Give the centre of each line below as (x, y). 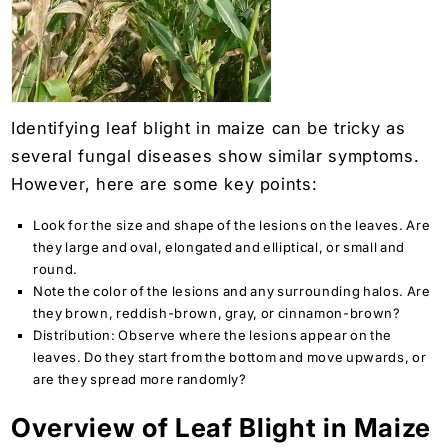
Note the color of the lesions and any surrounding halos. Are (232, 291)
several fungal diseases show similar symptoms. (215, 155)
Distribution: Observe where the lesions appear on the (212, 335)
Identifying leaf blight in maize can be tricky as (208, 127)
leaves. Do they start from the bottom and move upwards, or (230, 357)
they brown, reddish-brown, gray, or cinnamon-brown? (217, 313)
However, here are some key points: (164, 183)
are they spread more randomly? (140, 379)
